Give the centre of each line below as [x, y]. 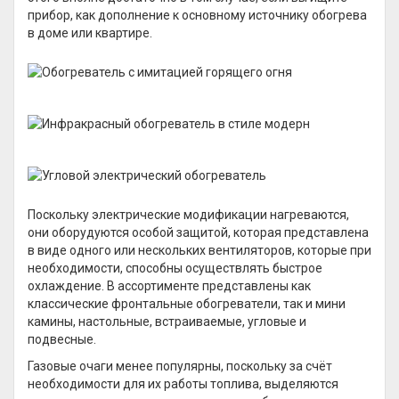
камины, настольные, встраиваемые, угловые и [167, 322]
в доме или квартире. [90, 33]
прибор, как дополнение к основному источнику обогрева [197, 15]
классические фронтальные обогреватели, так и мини [187, 304]
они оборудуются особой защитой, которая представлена [198, 232]
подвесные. [62, 339]
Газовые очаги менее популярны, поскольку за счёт [180, 366]
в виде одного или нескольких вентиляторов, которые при [199, 250]
